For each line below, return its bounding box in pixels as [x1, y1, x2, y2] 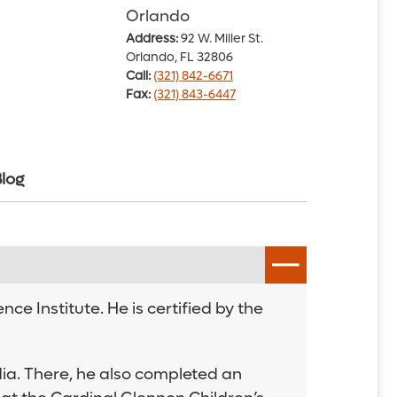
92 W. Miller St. [177, 30, 263, 47]
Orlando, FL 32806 [125, 49, 233, 66]
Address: [125, 30, 178, 47]
